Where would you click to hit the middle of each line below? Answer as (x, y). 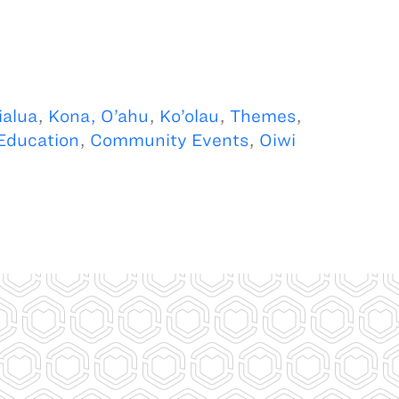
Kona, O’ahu (98, 116)
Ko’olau (189, 116)
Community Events (169, 140)
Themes (262, 116)
